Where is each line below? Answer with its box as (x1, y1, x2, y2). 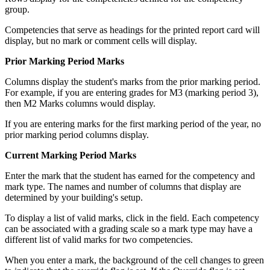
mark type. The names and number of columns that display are (5, 181, 241, 192)
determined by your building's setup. (5, 192, 143, 202)
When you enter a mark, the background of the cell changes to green (5, 254, 264, 265)
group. (5, 4, 30, 14)
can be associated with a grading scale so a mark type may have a (5, 223, 253, 234)
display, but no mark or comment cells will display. (5, 35, 197, 46)
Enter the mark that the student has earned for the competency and (5, 170, 255, 181)
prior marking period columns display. (5, 129, 149, 140)
